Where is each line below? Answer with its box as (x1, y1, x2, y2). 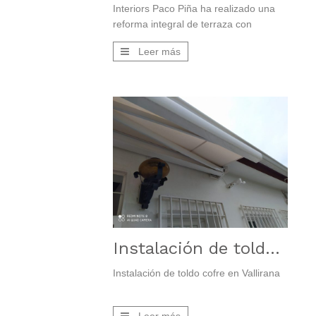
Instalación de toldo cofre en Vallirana (113, 267, 280, 279)
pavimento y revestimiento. (113, 34, 233, 46)
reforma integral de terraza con (113, 18, 252, 30)
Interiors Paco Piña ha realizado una (113, 3, 275, 15)
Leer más (138, 46, 181, 58)
